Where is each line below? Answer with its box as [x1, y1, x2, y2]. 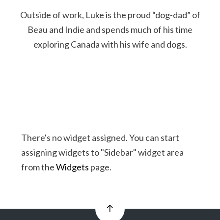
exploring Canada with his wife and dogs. [33, 39, 187, 50]
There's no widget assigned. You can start [21, 132, 179, 143]
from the [21, 162, 56, 172]
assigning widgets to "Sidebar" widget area [21, 147, 184, 158]
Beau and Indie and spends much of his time [27, 24, 192, 35]
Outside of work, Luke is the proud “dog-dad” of [20, 9, 200, 20]
